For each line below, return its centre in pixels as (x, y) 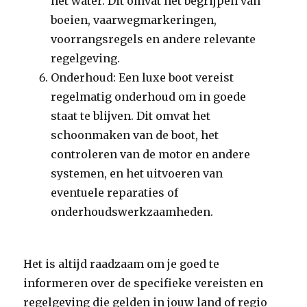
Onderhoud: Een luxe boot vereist (143, 77)
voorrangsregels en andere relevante (153, 39)
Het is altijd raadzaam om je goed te (122, 264)
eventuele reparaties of (115, 193)
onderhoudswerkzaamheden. (132, 212)
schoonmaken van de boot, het (135, 135)
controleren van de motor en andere (151, 154)
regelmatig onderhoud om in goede (149, 97)
